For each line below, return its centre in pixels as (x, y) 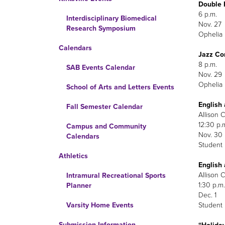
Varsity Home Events (100, 205)
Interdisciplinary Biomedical (111, 18)
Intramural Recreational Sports (116, 176)
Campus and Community (106, 126)
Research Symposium (101, 28)
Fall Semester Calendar (104, 107)
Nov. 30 (210, 135)
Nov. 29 (210, 74)
